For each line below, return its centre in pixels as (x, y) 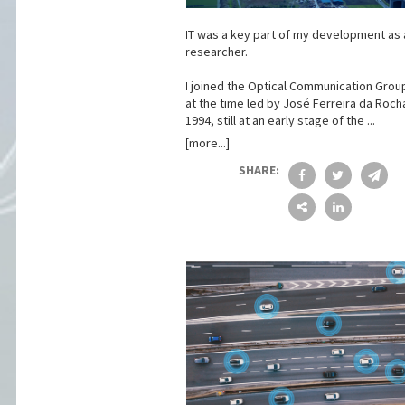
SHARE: (259, 170)
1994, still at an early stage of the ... (280, 120)
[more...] (207, 142)
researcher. (216, 51)
